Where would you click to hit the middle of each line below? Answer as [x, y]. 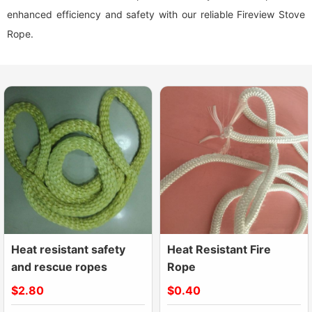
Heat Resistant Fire [219, 249]
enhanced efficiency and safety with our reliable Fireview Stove [156, 14]
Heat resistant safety [68, 249]
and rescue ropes [59, 267]
